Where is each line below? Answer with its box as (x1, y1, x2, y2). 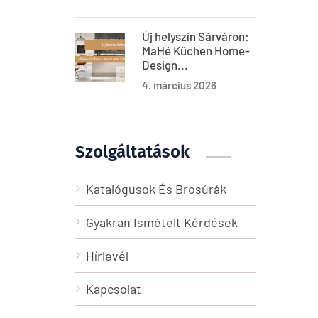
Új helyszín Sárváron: (142, 29, 249, 43)
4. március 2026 (142, 79, 216, 92)
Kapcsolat (86, 281, 141, 297)
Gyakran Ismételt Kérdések (86, 214, 238, 230)
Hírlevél (86, 248, 128, 263)
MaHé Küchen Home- (142, 43, 250, 57)
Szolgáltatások (75, 142, 190, 162)
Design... (142, 57, 188, 72)
